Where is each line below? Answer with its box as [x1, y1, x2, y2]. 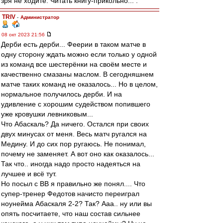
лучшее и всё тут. [1, 170, 57, 178]
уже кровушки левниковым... [1, 110, 93, 118]
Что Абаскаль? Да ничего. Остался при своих [1, 120, 149, 128]
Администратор [20, 14, 59, 20]
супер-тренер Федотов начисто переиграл [1, 190, 139, 198]
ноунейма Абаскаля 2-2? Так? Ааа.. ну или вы [1, 200, 152, 208]
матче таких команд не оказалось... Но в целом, [1, 80, 158, 88]
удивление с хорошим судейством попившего [1, 100, 150, 108]
